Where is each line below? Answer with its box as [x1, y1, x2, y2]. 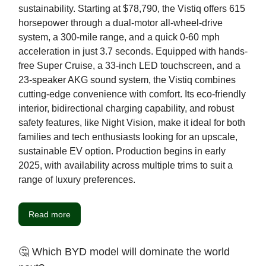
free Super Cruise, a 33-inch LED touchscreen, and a [18, 60, 240, 71]
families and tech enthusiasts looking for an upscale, [18, 131, 237, 142]
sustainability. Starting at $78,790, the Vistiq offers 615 [18, 3, 245, 14]
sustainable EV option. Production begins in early [18, 145, 226, 156]
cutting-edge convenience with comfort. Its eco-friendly [18, 88, 246, 99]
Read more [28, 209, 71, 219]
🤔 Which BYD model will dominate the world [18, 245, 230, 258]
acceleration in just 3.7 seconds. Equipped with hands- [18, 46, 248, 56]
